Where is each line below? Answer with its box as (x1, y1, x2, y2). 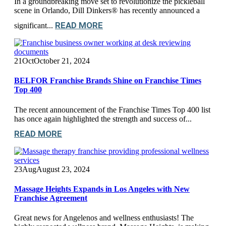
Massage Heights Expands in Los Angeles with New (14, 184, 190, 193)
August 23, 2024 (36, 164, 90, 174)
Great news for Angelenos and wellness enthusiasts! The (14, 213, 194, 222)
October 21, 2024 (34, 56, 90, 66)
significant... (14, 21, 55, 30)
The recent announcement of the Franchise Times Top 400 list (14, 105, 210, 114)
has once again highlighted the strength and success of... (14, 114, 192, 123)
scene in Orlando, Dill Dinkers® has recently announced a (14, 6, 200, 15)
